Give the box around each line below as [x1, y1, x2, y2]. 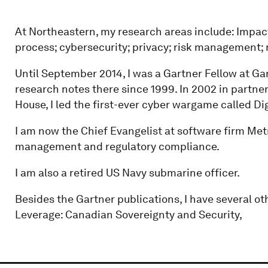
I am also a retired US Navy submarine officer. [14, 166, 240, 179]
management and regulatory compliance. [14, 140, 220, 153]
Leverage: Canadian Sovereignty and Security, [14, 208, 242, 221]
